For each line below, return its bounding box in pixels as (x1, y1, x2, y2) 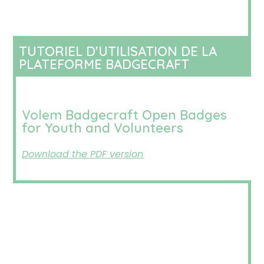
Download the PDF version (22, 147, 144, 161)
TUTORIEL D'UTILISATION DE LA (19, 43, 217, 60)
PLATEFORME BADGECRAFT (19, 56, 190, 72)
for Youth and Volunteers (22, 120, 184, 136)
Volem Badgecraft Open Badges (22, 107, 227, 123)
